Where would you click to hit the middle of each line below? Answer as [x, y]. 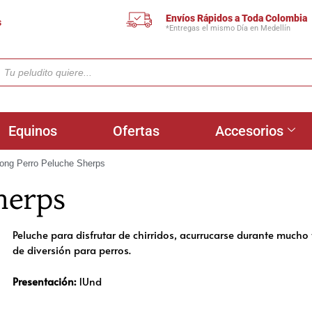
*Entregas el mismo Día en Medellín [228, 28]
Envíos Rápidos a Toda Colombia [237, 18]
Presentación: [44, 281]
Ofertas [136, 131]
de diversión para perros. [72, 250]
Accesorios [249, 131]
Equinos [33, 131]
